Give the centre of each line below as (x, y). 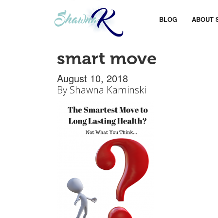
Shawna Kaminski (108, 90)
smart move (107, 58)
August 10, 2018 (92, 78)
